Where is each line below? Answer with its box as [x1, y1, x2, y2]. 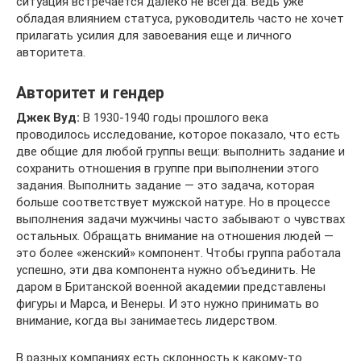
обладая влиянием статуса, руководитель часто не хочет [16, 10, 344, 26]
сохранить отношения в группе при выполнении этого [16, 160, 319, 176]
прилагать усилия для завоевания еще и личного [16, 27, 292, 43]
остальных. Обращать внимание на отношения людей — [16, 228, 334, 243]
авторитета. [16, 44, 85, 60]
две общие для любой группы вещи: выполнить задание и [16, 143, 345, 159]
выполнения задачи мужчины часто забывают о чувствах [16, 211, 345, 226]
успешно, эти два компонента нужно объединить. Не [16, 262, 316, 277]
